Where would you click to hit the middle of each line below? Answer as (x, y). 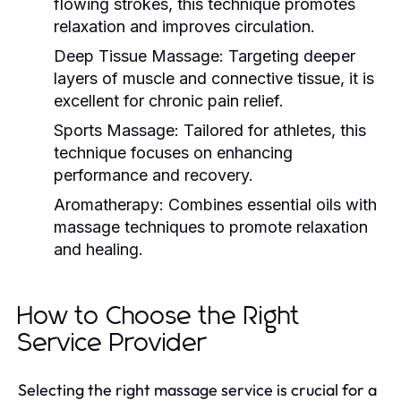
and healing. (98, 249)
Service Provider (112, 343)
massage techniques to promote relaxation (211, 226)
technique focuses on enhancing (173, 152)
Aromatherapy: (109, 204)
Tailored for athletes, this (273, 130)
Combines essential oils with (270, 204)
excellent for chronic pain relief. (169, 100)
